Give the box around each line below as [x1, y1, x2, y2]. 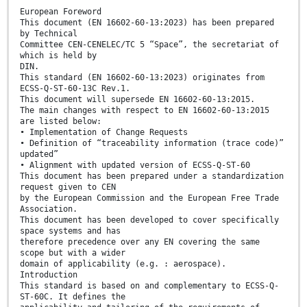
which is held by [20, 51, 97, 61]
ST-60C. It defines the [20, 292, 125, 302]
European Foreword [20, 7, 101, 17]
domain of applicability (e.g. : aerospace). [20, 259, 226, 269]
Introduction [20, 270, 77, 280]
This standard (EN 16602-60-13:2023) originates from [20, 73, 265, 83]
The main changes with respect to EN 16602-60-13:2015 [20, 106, 269, 116]
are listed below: [20, 116, 101, 127]
